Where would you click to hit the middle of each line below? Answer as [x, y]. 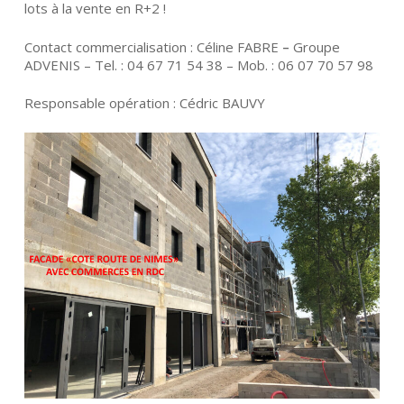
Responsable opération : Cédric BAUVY [144, 103]
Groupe [316, 46]
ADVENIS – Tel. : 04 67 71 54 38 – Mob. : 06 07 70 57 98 [198, 64]
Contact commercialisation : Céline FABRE [151, 46]
